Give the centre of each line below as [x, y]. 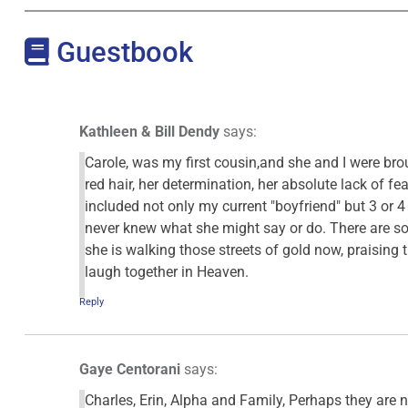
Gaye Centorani [129, 369]
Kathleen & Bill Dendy [149, 131]
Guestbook [121, 53]
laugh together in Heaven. [166, 272]
